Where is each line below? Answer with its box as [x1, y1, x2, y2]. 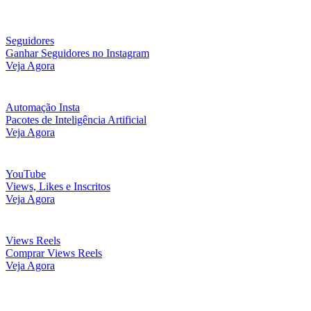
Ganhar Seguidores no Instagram [6, 47, 149, 60]
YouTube [6, 168, 46, 180]
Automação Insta [6, 101, 80, 114]
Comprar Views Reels [6, 247, 102, 260]
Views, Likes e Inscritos [6, 180, 110, 193]
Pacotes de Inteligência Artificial [6, 114, 146, 126]
